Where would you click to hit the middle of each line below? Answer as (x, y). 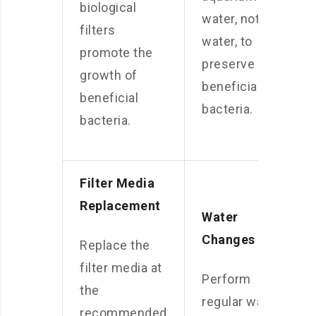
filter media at (121, 268)
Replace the (115, 245)
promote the (116, 53)
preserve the (239, 64)
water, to (227, 41)
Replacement (120, 206)
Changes (229, 239)
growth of (109, 75)
